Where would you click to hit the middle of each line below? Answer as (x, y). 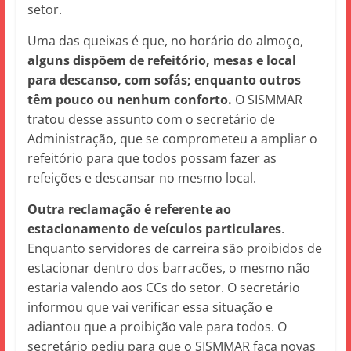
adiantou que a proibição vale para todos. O (157, 327)
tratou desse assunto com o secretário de (151, 119)
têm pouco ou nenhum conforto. (129, 100)
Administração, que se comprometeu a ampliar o (172, 139)
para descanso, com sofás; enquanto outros (164, 80)
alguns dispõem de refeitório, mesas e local (161, 60)
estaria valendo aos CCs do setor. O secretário (163, 288)
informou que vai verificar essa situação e (150, 307)
